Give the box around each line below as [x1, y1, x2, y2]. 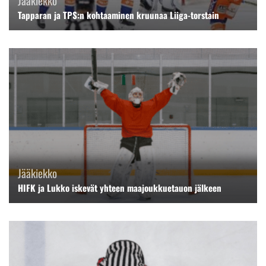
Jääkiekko [18, 164, 57, 182]
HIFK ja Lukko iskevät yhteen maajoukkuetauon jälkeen [18, 181, 221, 195]
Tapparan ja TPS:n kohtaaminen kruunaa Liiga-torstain [18, 8, 219, 21]
